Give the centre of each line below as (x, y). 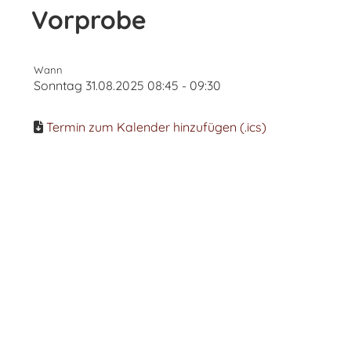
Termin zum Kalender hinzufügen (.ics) (156, 127)
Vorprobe (89, 20)
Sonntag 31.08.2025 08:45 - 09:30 (127, 85)
